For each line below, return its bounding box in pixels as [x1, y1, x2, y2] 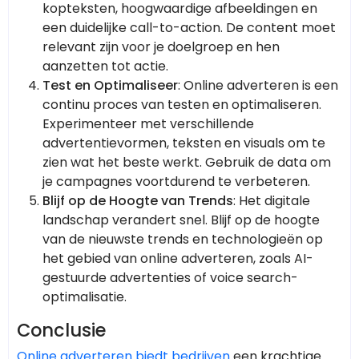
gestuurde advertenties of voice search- [42, 268, 298, 288]
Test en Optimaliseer [42, 76, 178, 95]
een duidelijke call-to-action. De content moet [42, 18, 336, 38]
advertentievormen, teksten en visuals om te [42, 134, 325, 153]
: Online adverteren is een [178, 76, 338, 95]
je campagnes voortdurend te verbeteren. [42, 172, 310, 192]
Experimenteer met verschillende [42, 115, 254, 134]
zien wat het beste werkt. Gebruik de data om [42, 153, 331, 172]
